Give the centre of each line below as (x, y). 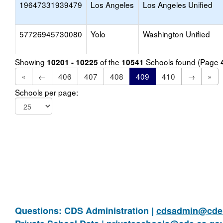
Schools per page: (47, 92)
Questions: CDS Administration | (86, 211)
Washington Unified (176, 34)
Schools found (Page (182, 62)
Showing (31, 62)
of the (110, 62)
